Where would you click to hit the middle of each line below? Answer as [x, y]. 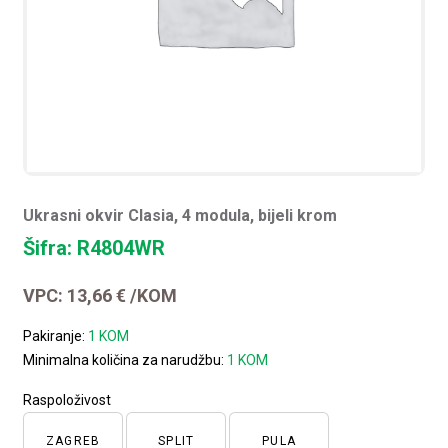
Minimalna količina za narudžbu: [125, 359]
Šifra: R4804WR [94, 247]
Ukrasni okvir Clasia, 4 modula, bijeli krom [180, 215]
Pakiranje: [56, 335]
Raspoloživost [67, 399]
